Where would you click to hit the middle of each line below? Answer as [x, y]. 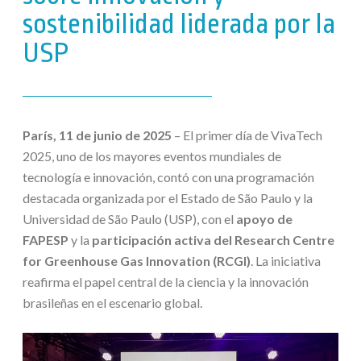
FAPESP [45, 240]
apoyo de [264, 219]
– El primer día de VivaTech [247, 135]
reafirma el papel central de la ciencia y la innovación [165, 282]
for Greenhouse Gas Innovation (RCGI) [136, 261]
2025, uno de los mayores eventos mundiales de [151, 156]
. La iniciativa [285, 261]
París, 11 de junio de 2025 [97, 135]
